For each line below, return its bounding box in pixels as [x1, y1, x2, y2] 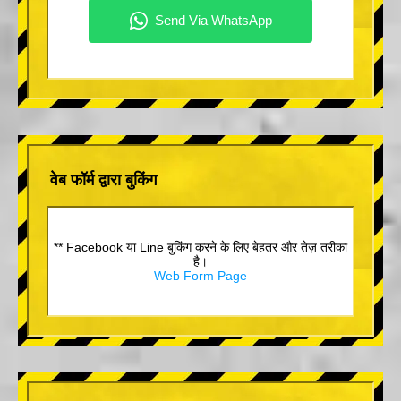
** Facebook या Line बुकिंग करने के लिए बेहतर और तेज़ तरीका [54, 239, 347, 254]
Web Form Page [154, 268, 247, 283]
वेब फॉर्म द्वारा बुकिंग [50, 170, 157, 189]
